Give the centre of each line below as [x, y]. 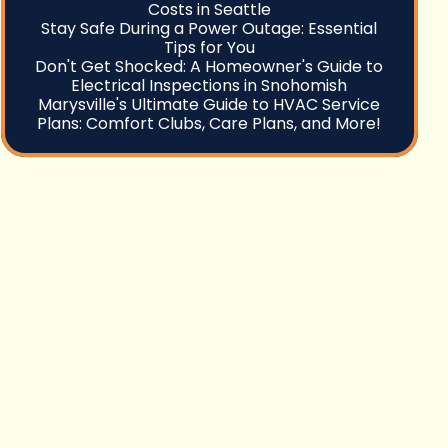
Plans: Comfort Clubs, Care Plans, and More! [209, 123]
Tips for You [209, 47]
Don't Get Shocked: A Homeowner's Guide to [209, 66]
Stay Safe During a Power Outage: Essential [209, 28]
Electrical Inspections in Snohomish [209, 85]
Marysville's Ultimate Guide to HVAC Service [209, 104]
